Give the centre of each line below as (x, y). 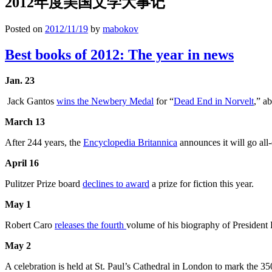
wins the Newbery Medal (105, 101)
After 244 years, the (44, 143)
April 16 (22, 163)
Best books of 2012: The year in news (119, 55)
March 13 (25, 122)
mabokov (121, 29)
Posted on (25, 29)
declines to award (116, 184)
